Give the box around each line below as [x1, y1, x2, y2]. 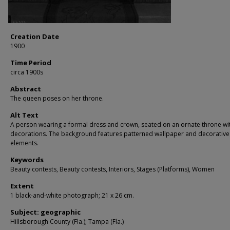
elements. [10, 139, 39, 147]
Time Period [10, 58, 51, 67]
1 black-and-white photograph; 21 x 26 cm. [10, 191, 134, 200]
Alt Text [10, 110, 39, 120]
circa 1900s [10, 68, 43, 76]
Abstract [10, 84, 41, 93]
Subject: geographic [10, 207, 81, 217]
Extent [10, 181, 34, 190]
